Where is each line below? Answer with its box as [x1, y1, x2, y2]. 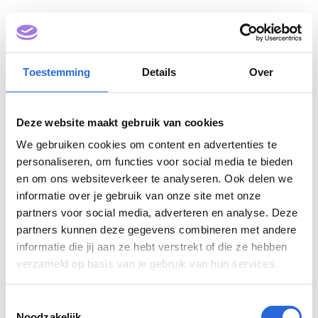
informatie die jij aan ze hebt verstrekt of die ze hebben [16, 240, 287, 253]
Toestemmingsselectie [5, 296, 110, 309]
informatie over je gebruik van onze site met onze [16, 189, 261, 202]
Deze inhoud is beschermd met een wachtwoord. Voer [6, 21, 284, 35]
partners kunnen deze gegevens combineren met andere [16, 223, 297, 236]
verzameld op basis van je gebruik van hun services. [16, 257, 278, 270]
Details [141, 65, 177, 78]
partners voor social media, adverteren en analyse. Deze [16, 206, 298, 219]
